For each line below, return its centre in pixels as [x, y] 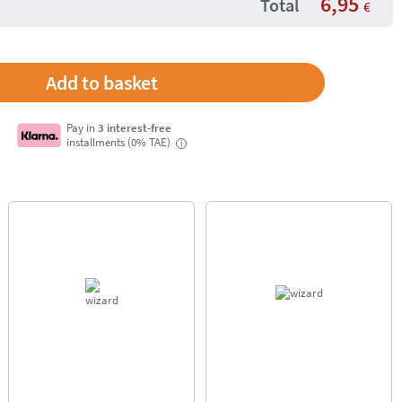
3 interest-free [135, 127]
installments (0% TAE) [120, 142]
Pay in [83, 127]
